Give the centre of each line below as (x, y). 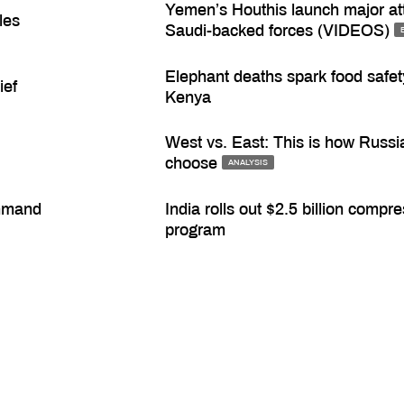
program (195, 230)
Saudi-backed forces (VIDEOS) (277, 31)
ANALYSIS (248, 163)
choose (191, 164)
